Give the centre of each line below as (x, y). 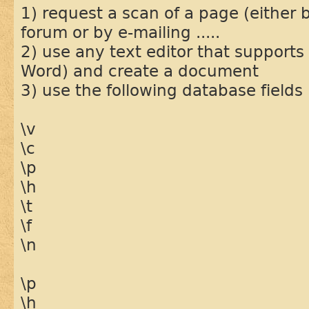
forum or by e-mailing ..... (120, 32)
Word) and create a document (140, 71)
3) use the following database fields (162, 90)
